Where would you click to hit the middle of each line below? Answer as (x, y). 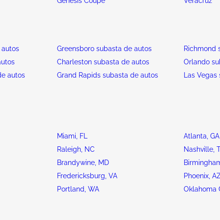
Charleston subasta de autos (103, 62)
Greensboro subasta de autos (105, 49)
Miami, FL (72, 136)
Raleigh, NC (76, 149)
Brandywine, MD (83, 163)
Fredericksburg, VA (87, 176)
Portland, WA (78, 189)
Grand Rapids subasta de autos (108, 75)
